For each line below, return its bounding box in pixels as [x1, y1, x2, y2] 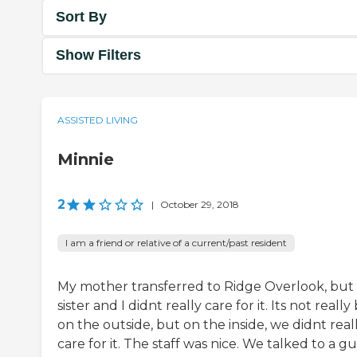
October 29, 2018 [160, 198, 239, 210]
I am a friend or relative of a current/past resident [65, 236, 287, 249]
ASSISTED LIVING [57, 113, 138, 126]
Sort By [56, 9, 107, 25]
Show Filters [56, 47, 141, 64]
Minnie [57, 149, 114, 169]
